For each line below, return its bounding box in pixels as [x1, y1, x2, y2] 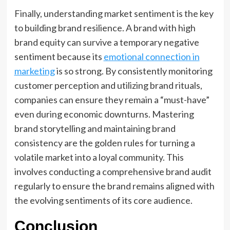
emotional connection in [103, 51, 200, 62]
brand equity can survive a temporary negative [14, 36, 199, 48]
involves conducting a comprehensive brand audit [14, 166, 212, 177]
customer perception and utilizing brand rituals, [14, 80, 202, 91]
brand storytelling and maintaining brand [14, 123, 176, 134]
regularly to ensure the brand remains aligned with [14, 180, 215, 191]
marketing [14, 65, 55, 76]
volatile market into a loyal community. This [14, 151, 184, 163]
